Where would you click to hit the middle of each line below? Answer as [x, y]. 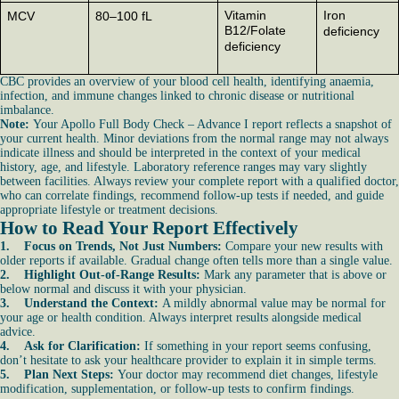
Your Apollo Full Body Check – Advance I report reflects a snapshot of [212, 124]
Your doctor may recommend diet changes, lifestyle [248, 375]
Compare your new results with [304, 246]
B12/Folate [255, 30]
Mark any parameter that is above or [293, 275]
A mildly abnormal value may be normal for [274, 303]
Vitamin [245, 15]
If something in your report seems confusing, [258, 346]
